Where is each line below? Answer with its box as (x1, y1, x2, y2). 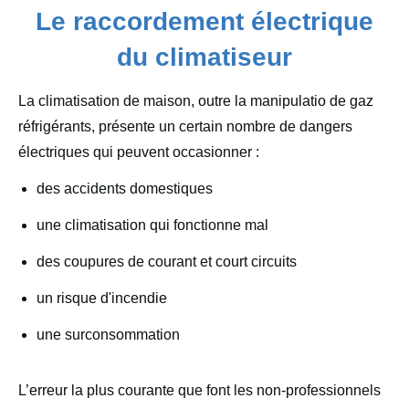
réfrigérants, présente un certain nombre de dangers (18, 119, 352, 135)
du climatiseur (117, 43, 292, 72)
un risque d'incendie (37, 290, 167, 307)
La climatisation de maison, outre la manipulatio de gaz (18, 93, 373, 110)
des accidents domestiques (37, 181, 213, 197)
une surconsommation (37, 327, 180, 343)
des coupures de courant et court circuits (37, 254, 297, 270)
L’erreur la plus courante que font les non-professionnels (18, 383, 381, 399)
